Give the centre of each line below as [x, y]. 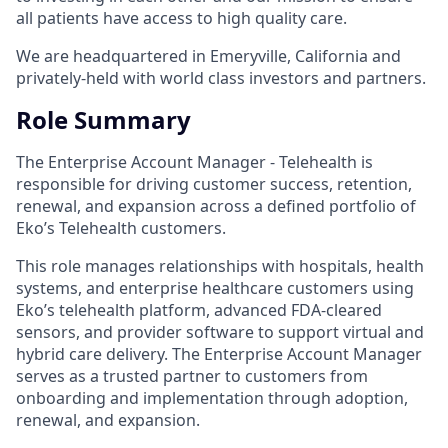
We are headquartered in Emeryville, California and [208, 55]
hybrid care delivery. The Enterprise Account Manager [219, 353]
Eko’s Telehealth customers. [121, 227]
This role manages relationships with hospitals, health [220, 265]
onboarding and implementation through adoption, [212, 397]
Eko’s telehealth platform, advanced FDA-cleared [199, 309]
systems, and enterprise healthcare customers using [215, 287]
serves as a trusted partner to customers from [192, 375]
